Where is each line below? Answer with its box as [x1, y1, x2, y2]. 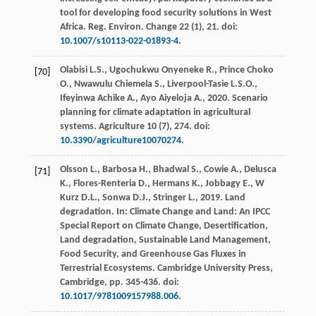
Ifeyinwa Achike [59, 92, 125, 104]
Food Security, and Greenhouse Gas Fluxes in [59, 248, 246, 260]
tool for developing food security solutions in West [59, 7, 272, 18]
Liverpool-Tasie [166, 78, 229, 90]
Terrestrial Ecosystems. [59, 262, 157, 274]
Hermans [152, 178, 190, 189]
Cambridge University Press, [157, 262, 273, 274]
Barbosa [102, 164, 137, 175]
